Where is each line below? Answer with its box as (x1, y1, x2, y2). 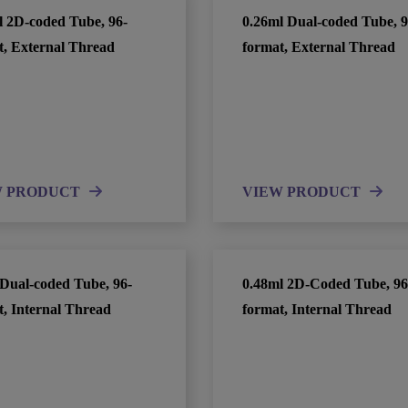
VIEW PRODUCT (242, 184, 361, 199)
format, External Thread (242, 39, 395, 55)
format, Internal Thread (242, 301, 392, 317)
